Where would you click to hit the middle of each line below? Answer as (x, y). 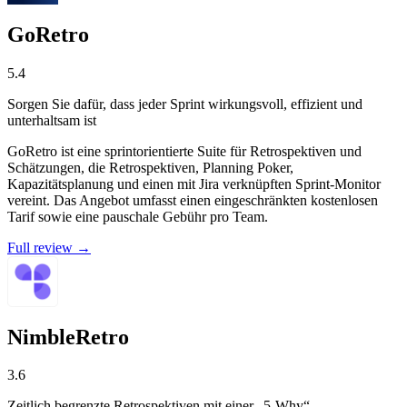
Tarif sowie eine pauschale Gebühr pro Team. (138, 216)
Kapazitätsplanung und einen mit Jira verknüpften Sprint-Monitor (194, 184)
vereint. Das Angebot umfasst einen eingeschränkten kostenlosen (193, 200)
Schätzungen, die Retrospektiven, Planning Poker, (150, 167)
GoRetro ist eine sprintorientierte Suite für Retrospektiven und (184, 151)
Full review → (49, 247)
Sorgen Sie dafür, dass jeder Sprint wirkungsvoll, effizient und (185, 104)
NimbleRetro (68, 337)
